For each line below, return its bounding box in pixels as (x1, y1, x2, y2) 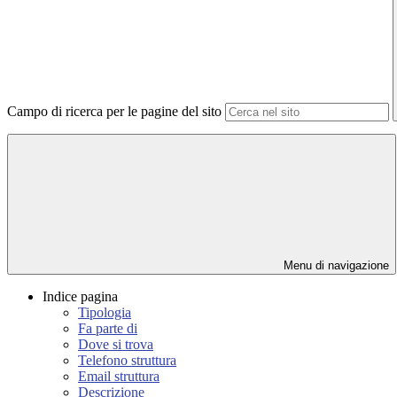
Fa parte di (78, 321, 137, 337)
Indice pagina (43, 289, 118, 305)
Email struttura (78, 369, 160, 385)
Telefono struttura (78, 353, 176, 369)
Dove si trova (78, 337, 153, 353)
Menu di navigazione (280, 259, 389, 273)
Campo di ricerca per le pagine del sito (7, 104, 222, 120)
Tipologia (78, 305, 131, 321)
